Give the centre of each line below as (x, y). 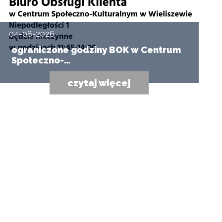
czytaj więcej (99, 83)
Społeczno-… (41, 60)
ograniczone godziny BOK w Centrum (96, 50)
